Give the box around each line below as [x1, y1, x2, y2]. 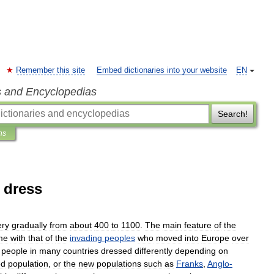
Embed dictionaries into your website [97, 66, 227, 75]
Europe [201, 233, 229, 243]
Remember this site [16, 66, 85, 75]
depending [175, 246, 216, 256]
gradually [12, 220, 47, 230]
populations [97, 259, 141, 268]
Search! [217, 109, 248, 119]
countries [63, 246, 98, 256]
